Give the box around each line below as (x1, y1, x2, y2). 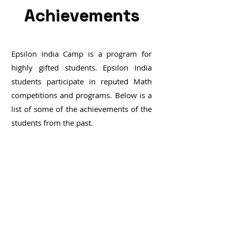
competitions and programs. (11, 90, 115, 100)
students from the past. (11, 118, 93, 128)
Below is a (114, 90, 152, 100)
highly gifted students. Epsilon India (11, 62, 152, 73)
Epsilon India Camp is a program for (11, 49, 152, 59)
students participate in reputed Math (11, 76, 152, 86)
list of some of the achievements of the (11, 104, 152, 114)
